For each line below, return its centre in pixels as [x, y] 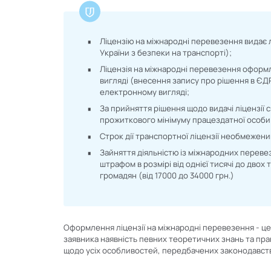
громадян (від [127, 176]
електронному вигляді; [144, 92]
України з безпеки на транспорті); [165, 53]
